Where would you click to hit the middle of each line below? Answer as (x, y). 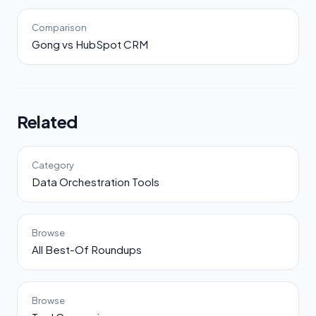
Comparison (59, 28)
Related (47, 122)
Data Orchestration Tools (96, 182)
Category (53, 165)
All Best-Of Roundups (87, 250)
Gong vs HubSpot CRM (90, 44)
